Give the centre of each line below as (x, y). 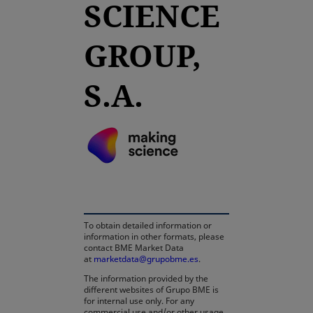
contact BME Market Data (134, 248)
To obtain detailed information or (148, 225)
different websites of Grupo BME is (151, 290)
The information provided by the (146, 278)
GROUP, (143, 55)
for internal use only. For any (139, 301)
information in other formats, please (154, 236)
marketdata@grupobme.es (146, 259)
